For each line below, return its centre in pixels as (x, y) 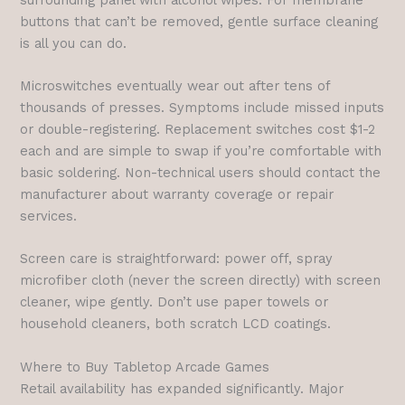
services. (49, 217)
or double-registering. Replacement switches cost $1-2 (198, 130)
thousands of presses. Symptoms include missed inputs (202, 108)
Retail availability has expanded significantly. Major (182, 388)
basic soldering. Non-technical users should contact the (201, 173)
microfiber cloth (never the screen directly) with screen (201, 281)
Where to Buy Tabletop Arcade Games (145, 367)
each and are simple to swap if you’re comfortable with (201, 151)
